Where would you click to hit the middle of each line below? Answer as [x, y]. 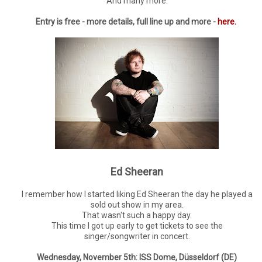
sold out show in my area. [137, 205]
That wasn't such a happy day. [137, 216]
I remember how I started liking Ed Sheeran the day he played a [137, 194]
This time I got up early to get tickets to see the [137, 226]
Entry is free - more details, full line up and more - [127, 22]
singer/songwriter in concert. [137, 237]
